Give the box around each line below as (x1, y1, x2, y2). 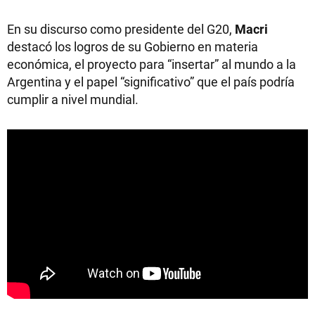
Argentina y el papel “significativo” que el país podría (7, 73, 295, 90)
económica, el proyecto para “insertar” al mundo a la (7, 56, 296, 72)
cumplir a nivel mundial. (7, 91, 139, 108)
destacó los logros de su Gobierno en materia (7, 38, 258, 55)
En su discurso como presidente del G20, (7, 20, 235, 37)
